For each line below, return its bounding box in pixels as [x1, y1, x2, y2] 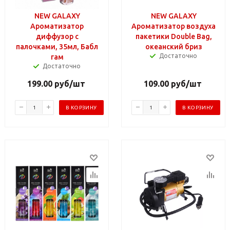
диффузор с [35, 32, 79, 41]
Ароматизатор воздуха [131, 22, 216, 30]
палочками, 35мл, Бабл [16, 42, 98, 51]
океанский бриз [145, 42, 202, 51]
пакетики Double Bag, [135, 32, 212, 41]
